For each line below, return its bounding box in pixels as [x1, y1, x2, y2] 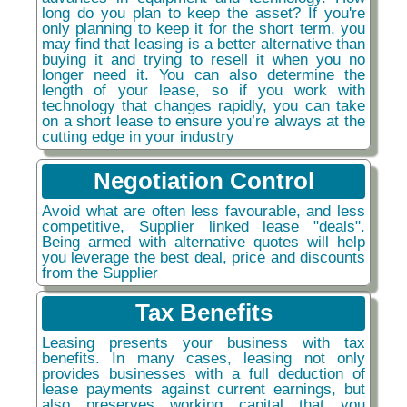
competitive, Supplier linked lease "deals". [42, 216, 365, 235]
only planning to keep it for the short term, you [42, 18, 365, 37]
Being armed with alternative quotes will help [42, 232, 365, 251]
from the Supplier [42, 263, 158, 282]
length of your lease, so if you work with [42, 80, 365, 99]
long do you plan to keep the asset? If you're [42, 3, 365, 22]
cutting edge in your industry [42, 126, 234, 145]
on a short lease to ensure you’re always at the [42, 111, 365, 130]
